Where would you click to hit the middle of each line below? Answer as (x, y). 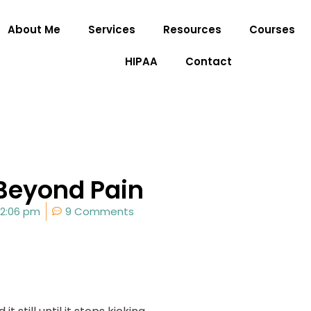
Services (112, 30)
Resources (193, 30)
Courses (272, 30)
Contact (209, 61)
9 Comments (100, 211)
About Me (34, 30)
